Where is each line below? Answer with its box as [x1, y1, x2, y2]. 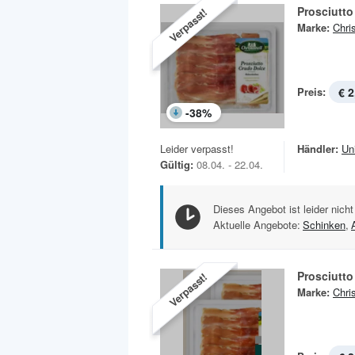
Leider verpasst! [160, 141, 234, 157]
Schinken [303, 217, 345, 233]
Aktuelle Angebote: [213, 217, 300, 233]
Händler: [297, 141, 338, 157]
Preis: [297, 84, 326, 100]
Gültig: [160, 157, 193, 173]
